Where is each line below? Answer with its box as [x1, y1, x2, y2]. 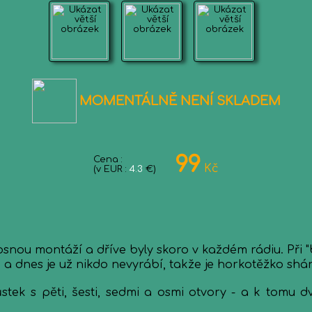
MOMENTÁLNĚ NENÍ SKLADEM [79, 94, 281, 108]
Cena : [93, 155, 123, 164]
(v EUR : [93, 164, 130, 174]
